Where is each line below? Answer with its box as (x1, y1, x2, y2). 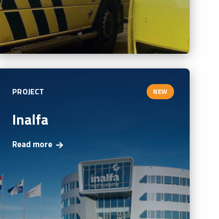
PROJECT (12, 86, 44, 98)
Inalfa (12, 108, 49, 130)
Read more (12, 138, 53, 151)
